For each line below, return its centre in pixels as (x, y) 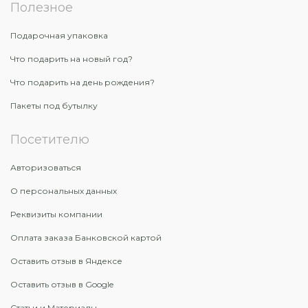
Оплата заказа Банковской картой (86, 238)
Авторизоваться (46, 167)
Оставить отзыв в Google (62, 284)
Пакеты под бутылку (54, 106)
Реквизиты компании (56, 214)
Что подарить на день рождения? (82, 82)
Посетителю (50, 140)
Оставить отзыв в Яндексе (66, 261)
